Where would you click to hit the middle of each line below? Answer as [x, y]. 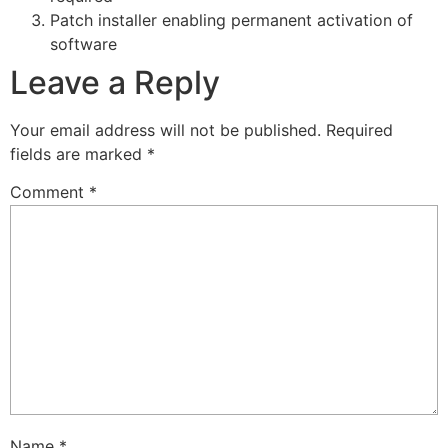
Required [359, 130]
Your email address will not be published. [165, 130]
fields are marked [78, 154]
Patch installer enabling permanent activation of [231, 20]
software [83, 44]
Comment [49, 191]
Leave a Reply [115, 83]
